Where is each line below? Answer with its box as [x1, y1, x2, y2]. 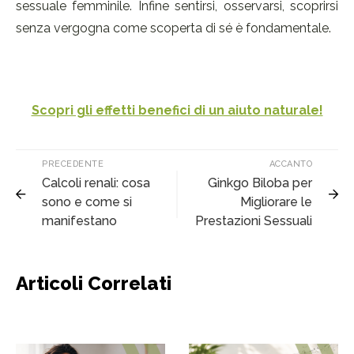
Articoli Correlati [16, 272, 171, 296]
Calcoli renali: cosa [42, 175, 150, 191]
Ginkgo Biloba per [208, 175, 312, 191]
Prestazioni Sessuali [195, 213, 312, 229]
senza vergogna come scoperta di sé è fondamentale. [16, 21, 331, 36]
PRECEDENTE [42, 159, 104, 170]
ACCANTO [269, 159, 312, 170]
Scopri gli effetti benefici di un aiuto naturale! [31, 103, 323, 119]
